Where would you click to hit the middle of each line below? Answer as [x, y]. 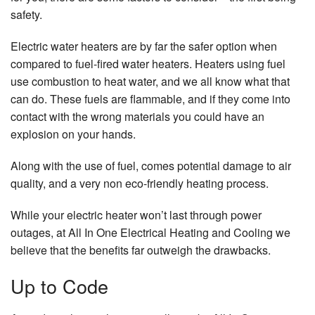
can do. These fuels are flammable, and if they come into [150, 99]
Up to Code [59, 286]
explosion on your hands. [73, 134]
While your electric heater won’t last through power [136, 215]
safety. [26, 15]
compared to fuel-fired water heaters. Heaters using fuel [148, 64]
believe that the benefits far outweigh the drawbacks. [141, 250]
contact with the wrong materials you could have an [137, 117]
